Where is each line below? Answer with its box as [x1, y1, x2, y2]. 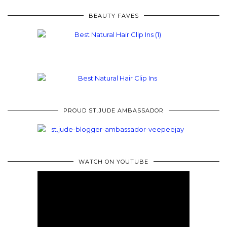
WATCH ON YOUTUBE [79, 158, 148, 165]
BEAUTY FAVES [88, 12, 139, 19]
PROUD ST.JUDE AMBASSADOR [63, 106, 164, 114]
